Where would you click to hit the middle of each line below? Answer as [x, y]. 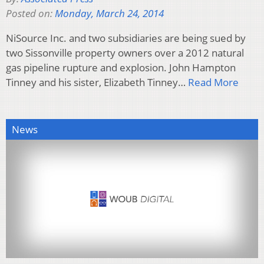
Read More [213, 82]
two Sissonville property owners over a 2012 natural [125, 52]
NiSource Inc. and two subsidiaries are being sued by [126, 38]
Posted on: [30, 13]
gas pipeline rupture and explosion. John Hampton [121, 67]
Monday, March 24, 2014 [109, 13]
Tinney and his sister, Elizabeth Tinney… [97, 82]
